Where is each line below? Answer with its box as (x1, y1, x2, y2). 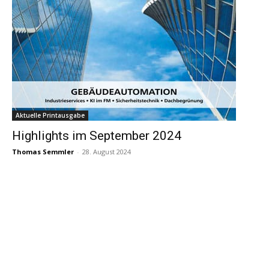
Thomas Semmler (12, 147, 74, 157)
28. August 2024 (82, 147, 131, 157)
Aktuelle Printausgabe (16, 111, 85, 120)
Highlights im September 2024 (12, 128, 181, 144)
